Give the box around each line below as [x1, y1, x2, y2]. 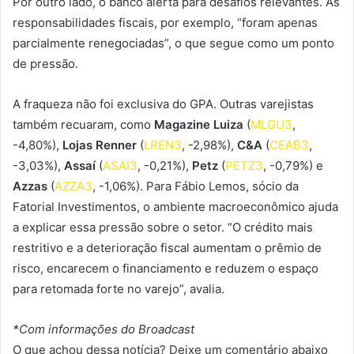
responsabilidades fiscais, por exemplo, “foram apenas [13, 14, 318, 30]
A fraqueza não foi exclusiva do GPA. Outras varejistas [13, 96, 314, 111]
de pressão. [13, 55, 78, 71]
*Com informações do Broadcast [13, 321, 194, 337]
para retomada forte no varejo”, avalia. [13, 281, 224, 296]
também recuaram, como [13, 116, 154, 132]
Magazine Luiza [154, 116, 243, 132]
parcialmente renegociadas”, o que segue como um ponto [13, 35, 334, 51]
